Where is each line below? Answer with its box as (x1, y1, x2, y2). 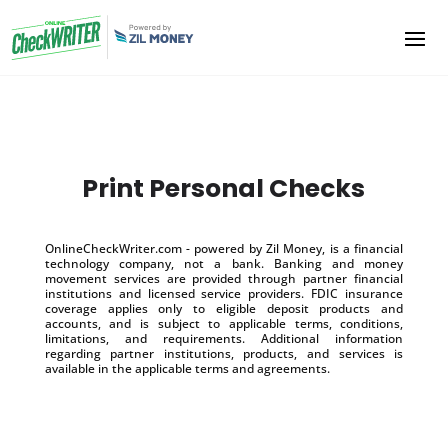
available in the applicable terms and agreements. (44, 359, 330, 377)
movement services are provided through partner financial (44, 269, 404, 287)
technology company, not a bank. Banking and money (44, 254, 404, 272)
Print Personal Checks (82, 170, 366, 206)
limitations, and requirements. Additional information (44, 329, 404, 347)
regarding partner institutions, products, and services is (44, 344, 404, 362)
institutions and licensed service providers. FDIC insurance (44, 284, 404, 302)
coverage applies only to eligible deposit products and (44, 299, 404, 317)
